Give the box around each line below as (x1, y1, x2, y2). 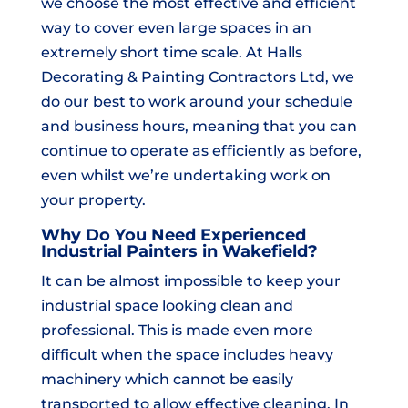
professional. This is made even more (40, 321, 313, 340)
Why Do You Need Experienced (40, 225, 306, 246)
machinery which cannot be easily (40, 371, 293, 389)
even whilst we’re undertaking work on (40, 167, 331, 185)
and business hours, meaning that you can (40, 117, 357, 136)
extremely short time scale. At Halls (40, 44, 302, 62)
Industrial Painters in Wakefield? (40, 241, 318, 262)
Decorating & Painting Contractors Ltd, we (40, 68, 354, 87)
